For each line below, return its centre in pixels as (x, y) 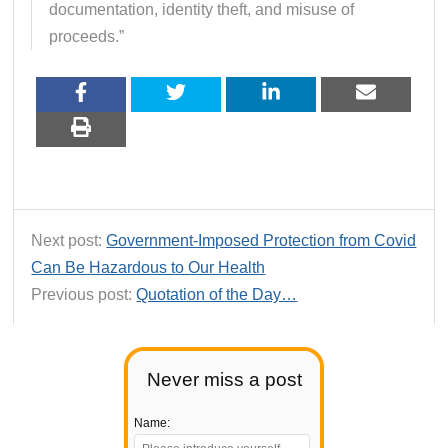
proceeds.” (87, 36)
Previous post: (84, 294)
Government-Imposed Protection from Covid (261, 240)
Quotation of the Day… (217, 294)
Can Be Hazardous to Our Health (148, 267)
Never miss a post (224, 380)
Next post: (69, 240)
